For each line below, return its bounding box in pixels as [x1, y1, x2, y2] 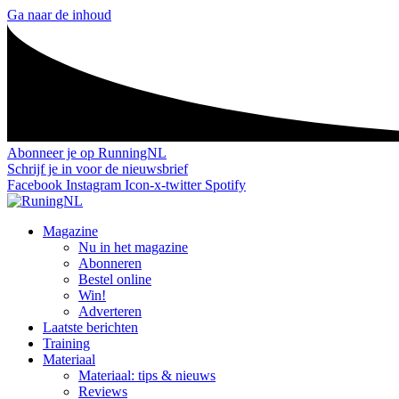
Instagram [66, 176, 121, 192]
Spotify [205, 176, 246, 192]
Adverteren [78, 303, 142, 319]
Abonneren [78, 255, 142, 271]
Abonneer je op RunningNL [7, 144, 167, 160]
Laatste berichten [43, 319, 138, 335]
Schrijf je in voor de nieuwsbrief [7, 160, 188, 176]
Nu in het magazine [78, 239, 188, 255]
